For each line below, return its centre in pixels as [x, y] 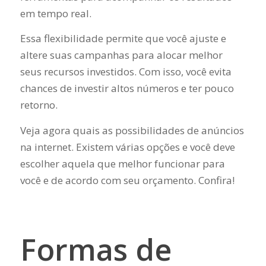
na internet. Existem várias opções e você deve [127, 147]
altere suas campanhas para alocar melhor [121, 55]
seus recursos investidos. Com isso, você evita [126, 72]
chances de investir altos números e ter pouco [127, 88]
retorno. [40, 105]
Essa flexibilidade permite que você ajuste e [123, 39]
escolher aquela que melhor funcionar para [122, 163]
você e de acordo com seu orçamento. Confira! [127, 180]
